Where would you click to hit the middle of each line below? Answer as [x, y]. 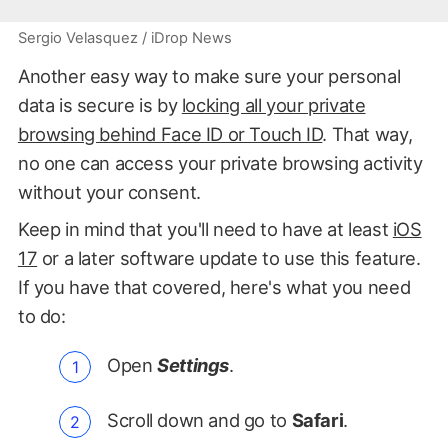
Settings [193, 364]
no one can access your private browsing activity [220, 162]
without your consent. [109, 191]
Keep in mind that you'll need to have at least [205, 228]
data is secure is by [99, 104]
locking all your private [273, 104]
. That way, [367, 133]
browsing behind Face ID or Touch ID [170, 133]
